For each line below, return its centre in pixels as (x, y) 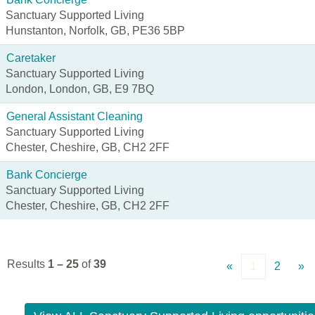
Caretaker (31, 58)
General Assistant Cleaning (75, 116)
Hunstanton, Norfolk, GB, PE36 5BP (95, 31)
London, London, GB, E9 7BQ (80, 89)
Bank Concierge (47, 175)
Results (27, 264)
